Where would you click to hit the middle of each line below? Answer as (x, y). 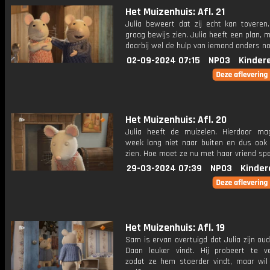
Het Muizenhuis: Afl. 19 (175, 228)
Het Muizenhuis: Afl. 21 (175, 12)
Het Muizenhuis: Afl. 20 (176, 120)
